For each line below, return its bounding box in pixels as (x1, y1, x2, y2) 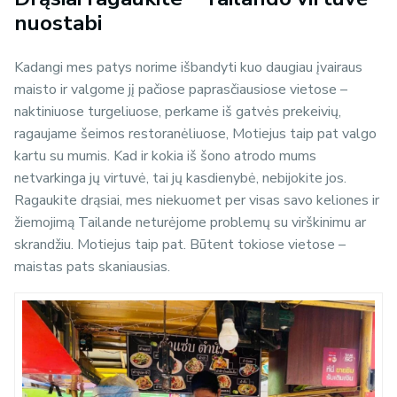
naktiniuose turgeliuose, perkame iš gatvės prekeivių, (14, 102, 341, 122)
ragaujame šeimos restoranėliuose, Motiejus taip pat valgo (14, 124, 377, 144)
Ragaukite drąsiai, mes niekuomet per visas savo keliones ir (14, 191, 379, 211)
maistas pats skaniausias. (14, 257, 170, 277)
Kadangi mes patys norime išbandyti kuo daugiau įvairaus (14, 58, 362, 78)
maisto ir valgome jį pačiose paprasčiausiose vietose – (14, 80, 347, 100)
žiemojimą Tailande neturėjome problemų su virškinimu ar (14, 213, 366, 233)
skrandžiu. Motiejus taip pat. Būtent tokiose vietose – (14, 235, 346, 255)
